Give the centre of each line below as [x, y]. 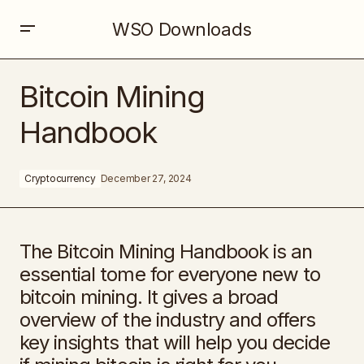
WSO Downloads [182, 29]
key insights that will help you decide [175, 342]
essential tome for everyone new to [170, 274]
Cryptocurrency [60, 178]
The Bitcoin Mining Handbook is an [166, 251]
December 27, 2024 [146, 178]
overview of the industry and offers [168, 320]
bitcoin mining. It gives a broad [149, 297]
